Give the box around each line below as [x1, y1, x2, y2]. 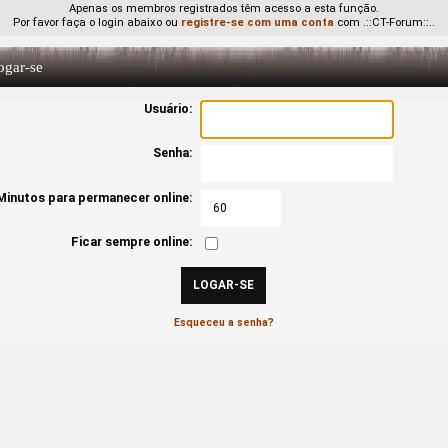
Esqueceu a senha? [173, 316, 274, 330]
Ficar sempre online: [70, 234, 193, 250]
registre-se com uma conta [180, 15, 334, 29]
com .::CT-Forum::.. [333, 15, 435, 29]
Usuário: [143, 101, 193, 117]
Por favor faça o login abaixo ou [12, 15, 181, 29]
